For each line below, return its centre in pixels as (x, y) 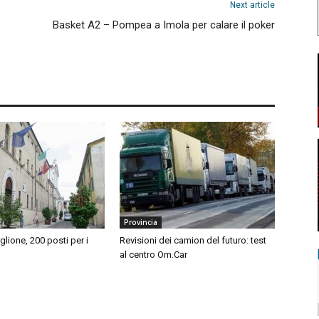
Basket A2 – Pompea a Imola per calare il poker (164, 25)
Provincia (141, 222)
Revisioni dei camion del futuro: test (193, 240)
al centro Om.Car (153, 255)
